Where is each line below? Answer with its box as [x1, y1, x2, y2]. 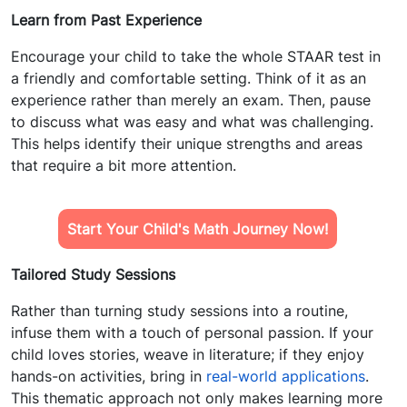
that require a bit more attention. [11, 156, 236, 175]
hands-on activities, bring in [11, 367, 206, 386]
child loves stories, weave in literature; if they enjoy [11, 345, 364, 364]
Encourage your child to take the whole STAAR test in [11, 47, 381, 66]
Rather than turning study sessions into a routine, [11, 302, 348, 321]
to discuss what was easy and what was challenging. [11, 113, 373, 132]
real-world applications [206, 367, 365, 386]
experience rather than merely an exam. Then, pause [11, 91, 371, 110]
